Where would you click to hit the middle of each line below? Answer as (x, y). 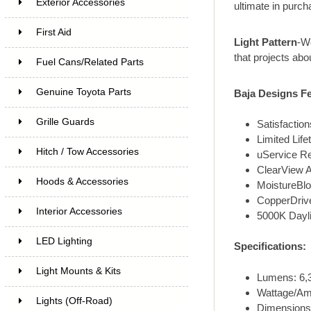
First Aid (53, 32)
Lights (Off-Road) (74, 301)
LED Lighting (64, 241)
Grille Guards (65, 121)
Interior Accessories (79, 211)
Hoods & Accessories (82, 181)
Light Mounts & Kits (78, 271)
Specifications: (270, 246)
